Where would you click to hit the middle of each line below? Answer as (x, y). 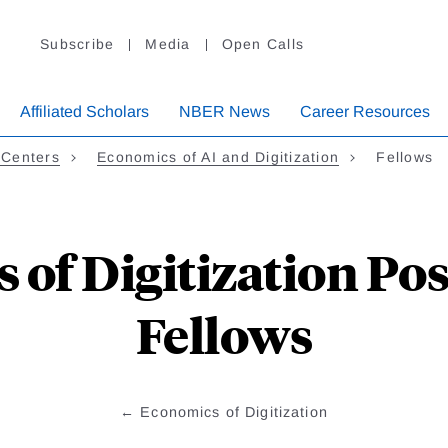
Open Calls (262, 44)
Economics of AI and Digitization (218, 157)
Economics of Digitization (234, 412)
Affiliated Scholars (84, 112)
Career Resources (365, 112)
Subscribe (77, 44)
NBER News (224, 112)
